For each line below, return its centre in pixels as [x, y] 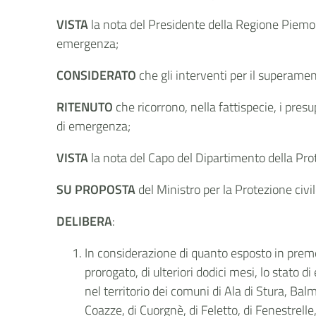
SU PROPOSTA [96, 189]
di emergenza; [94, 126]
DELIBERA [85, 221]
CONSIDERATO [98, 75]
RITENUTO [85, 107]
